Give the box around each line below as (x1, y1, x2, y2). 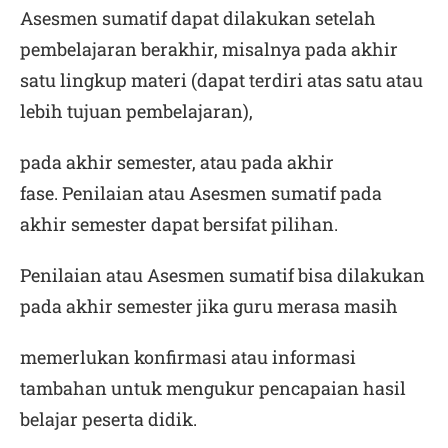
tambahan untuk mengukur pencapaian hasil (20, 376, 406, 400)
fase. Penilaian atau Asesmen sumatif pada (20, 181, 382, 205)
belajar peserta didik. (20, 407, 197, 431)
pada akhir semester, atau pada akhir (20, 150, 334, 174)
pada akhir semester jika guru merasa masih (20, 294, 398, 318)
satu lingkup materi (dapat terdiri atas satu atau (20, 68, 423, 92)
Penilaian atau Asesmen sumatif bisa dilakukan (20, 263, 425, 287)
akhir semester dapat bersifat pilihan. (20, 212, 338, 236)
